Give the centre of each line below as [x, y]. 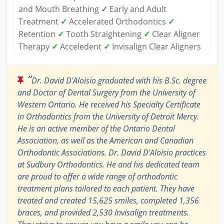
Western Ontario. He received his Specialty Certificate [109, 104]
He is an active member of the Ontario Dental [96, 128]
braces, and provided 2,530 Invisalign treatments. [103, 212]
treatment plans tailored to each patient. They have [106, 188]
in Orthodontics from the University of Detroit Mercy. [108, 116]
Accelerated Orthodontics [117, 21]
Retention [38, 34]
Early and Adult [137, 9]
